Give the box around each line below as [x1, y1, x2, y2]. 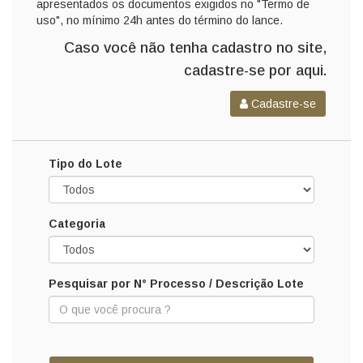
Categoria [49, 216, 105, 230]
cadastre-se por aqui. [184, 62, 327, 79]
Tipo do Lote [49, 156, 122, 170]
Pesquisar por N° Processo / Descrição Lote [49, 276, 304, 290]
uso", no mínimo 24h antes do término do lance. [36, 13, 283, 27]
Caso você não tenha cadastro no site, [64, 39, 327, 56]
